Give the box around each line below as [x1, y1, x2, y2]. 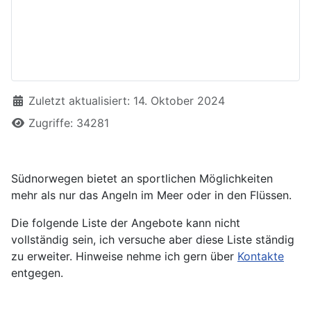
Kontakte [237, 249, 284, 264]
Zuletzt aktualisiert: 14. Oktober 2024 [28, 94, 225, 108]
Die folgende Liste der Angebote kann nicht [11, 216, 240, 230]
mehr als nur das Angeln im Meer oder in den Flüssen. [11, 188, 292, 203]
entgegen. [11, 266, 63, 280]
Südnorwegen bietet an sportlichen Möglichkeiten [11, 171, 273, 186]
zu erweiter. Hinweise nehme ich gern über [11, 249, 237, 264]
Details [10, 93, 48, 108]
